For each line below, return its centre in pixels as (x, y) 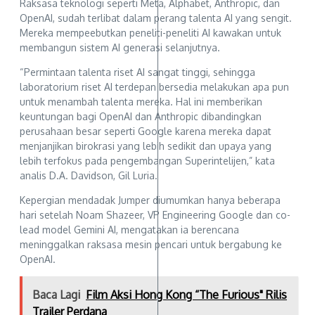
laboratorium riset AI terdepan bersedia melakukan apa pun (154, 86)
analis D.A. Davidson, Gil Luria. (89, 175)
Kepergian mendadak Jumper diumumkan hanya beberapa (150, 200)
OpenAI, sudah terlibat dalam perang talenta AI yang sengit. (156, 18)
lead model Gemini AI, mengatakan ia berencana (129, 229)
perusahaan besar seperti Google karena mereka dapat (146, 131)
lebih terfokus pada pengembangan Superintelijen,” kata (147, 160)
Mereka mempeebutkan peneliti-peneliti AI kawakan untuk (150, 32)
